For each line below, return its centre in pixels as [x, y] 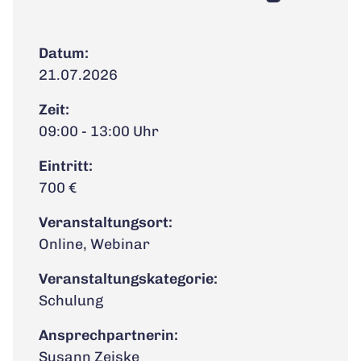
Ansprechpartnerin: [108, 335]
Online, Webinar [94, 244]
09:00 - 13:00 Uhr [99, 131]
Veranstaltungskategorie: [128, 278]
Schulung [71, 300]
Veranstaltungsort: [106, 222]
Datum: [64, 53]
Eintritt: [66, 166]
